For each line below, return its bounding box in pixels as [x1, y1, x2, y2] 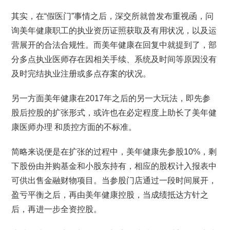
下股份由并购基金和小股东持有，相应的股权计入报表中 [11, 162, 217, 170]
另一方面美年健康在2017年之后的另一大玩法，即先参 [11, 94, 211, 103]
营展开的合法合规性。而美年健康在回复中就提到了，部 [11, 41, 217, 49]
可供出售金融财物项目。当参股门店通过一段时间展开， [11, 176, 217, 185]
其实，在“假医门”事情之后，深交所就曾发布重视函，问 [11, 12, 214, 21]
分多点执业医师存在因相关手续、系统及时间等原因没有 [11, 55, 217, 64]
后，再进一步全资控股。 [11, 205, 102, 214]
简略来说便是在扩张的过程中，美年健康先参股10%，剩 [11, 147, 217, 156]
